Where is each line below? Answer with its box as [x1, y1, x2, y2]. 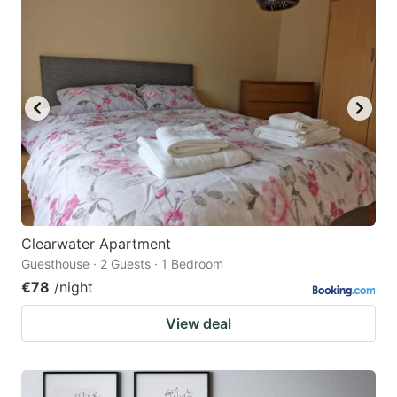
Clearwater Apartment [21, 235, 171, 253]
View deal [166, 315, 231, 333]
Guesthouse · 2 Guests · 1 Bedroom [21, 256, 223, 272]
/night [54, 278, 93, 297]
